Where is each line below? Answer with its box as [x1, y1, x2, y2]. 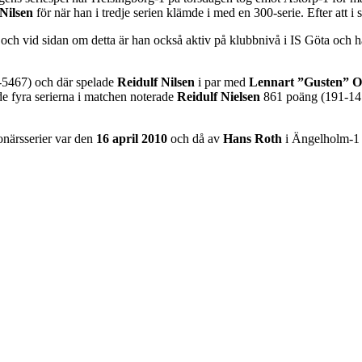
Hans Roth [223, 131, 282, 145]
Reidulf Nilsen [117, 74, 195, 89]
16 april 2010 [96, 131, 167, 145]
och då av [167, 131, 223, 145]
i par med [195, 74, 246, 89]
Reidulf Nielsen [177, 89, 263, 103]
